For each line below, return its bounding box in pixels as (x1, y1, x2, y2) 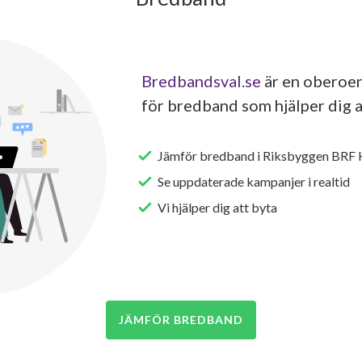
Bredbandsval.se (141, 70, 261, 90)
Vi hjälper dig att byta (157, 199, 277, 215)
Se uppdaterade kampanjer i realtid (157, 173, 350, 189)
